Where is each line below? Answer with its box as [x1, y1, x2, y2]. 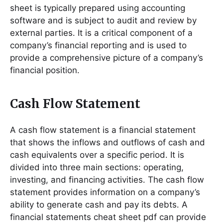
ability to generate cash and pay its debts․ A [10, 200, 188, 210]
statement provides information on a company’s [10, 187, 200, 197]
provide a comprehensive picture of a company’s [10, 53, 203, 63]
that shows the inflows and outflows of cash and [10, 137, 205, 147]
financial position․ [10, 65, 80, 75]
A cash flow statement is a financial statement [10, 125, 196, 135]
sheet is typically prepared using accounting [10, 3, 185, 13]
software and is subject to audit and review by [10, 15, 197, 25]
